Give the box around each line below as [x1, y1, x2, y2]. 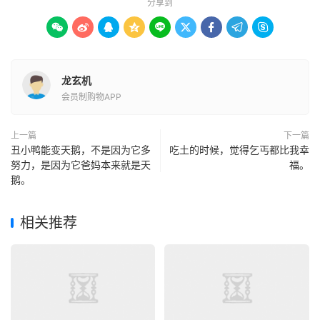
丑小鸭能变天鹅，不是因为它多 [11, 144, 151, 156]
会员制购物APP [61, 91, 121, 102]
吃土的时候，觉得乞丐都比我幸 [169, 144, 309, 156]
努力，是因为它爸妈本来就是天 [11, 159, 151, 171]
